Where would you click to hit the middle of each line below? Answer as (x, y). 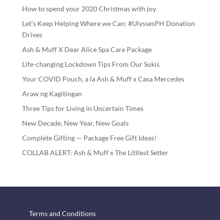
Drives (32, 35)
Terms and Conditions (62, 214)
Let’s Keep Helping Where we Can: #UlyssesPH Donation (108, 24)
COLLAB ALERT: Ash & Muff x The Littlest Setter (95, 153)
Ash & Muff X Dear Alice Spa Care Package (87, 50)
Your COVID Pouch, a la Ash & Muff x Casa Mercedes (103, 79)
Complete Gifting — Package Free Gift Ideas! (89, 138)
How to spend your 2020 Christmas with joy (89, 9)
